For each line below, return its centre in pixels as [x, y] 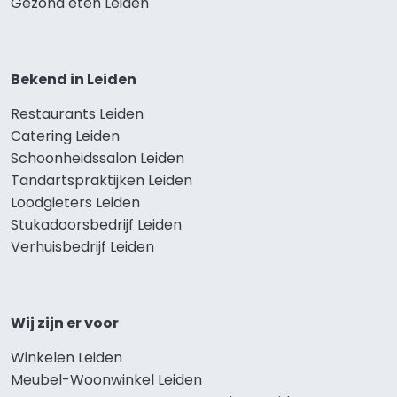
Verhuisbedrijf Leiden [82, 246]
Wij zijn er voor [65, 323]
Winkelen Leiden [66, 357]
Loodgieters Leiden [75, 202]
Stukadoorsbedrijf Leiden [96, 224]
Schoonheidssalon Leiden [97, 158]
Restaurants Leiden [77, 113]
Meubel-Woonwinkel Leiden [106, 379]
